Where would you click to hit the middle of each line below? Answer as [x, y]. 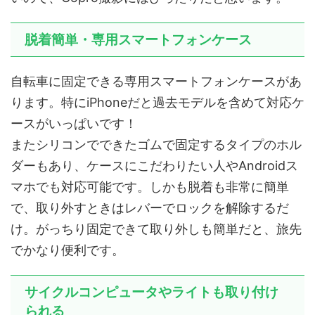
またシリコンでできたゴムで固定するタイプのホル [156, 145]
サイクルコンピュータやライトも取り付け [152, 292]
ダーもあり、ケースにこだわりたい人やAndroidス [154, 166]
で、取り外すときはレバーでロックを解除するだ [150, 208]
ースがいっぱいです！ [74, 124]
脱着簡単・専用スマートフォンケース [138, 40]
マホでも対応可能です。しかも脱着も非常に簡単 [150, 187]
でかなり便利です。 [67, 250]
